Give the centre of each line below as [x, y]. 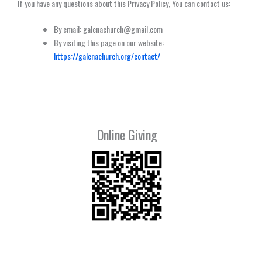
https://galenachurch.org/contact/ [107, 56]
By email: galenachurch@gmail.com [108, 29]
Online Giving [127, 134]
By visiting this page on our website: [109, 42]
